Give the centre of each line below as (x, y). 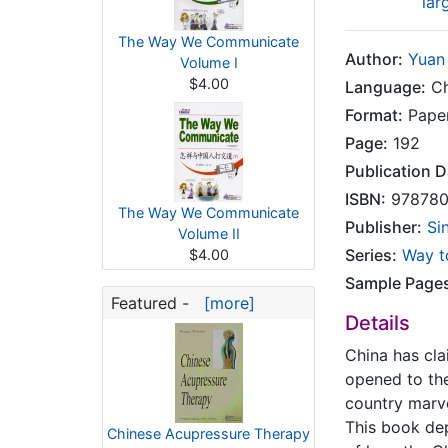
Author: (374, 59)
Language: (385, 87)
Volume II (208, 233)
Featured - (152, 303)
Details (377, 323)
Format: (374, 115)
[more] (224, 303)
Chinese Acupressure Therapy (208, 433)
